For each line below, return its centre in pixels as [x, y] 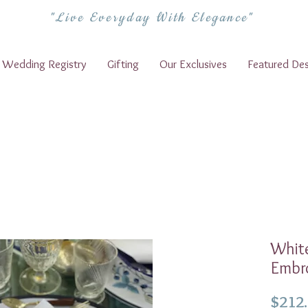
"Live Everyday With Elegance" [151, 18]
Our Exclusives [193, 64]
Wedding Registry [44, 64]
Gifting [123, 64]
